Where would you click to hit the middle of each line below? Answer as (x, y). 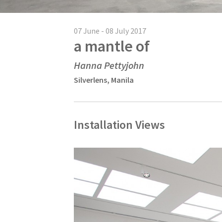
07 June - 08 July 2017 (110, 30)
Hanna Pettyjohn (109, 65)
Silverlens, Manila (104, 80)
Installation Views (120, 124)
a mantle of (112, 46)
